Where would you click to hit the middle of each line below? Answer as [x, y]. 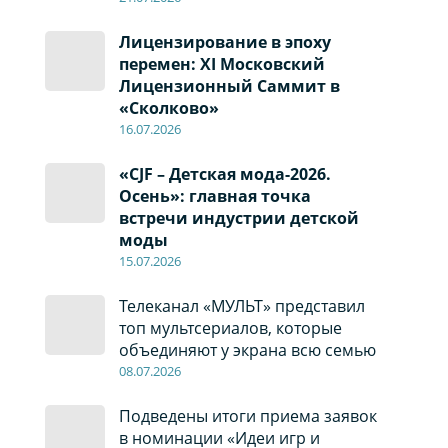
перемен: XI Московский [221, 64]
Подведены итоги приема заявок [247, 416]
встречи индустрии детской [238, 218]
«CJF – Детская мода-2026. [224, 174]
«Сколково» [168, 108]
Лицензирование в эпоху [224, 42]
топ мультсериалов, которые [230, 328]
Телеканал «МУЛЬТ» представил [241, 306]
